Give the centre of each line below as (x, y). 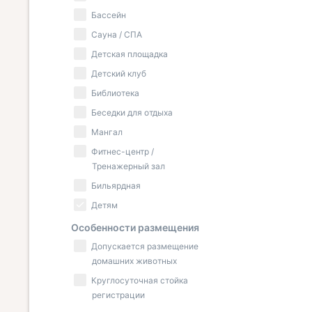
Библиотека (115, 93)
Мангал (107, 132)
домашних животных (134, 261)
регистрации (118, 295)
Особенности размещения (135, 227)
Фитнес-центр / (123, 151)
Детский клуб (119, 73)
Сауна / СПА (117, 34)
